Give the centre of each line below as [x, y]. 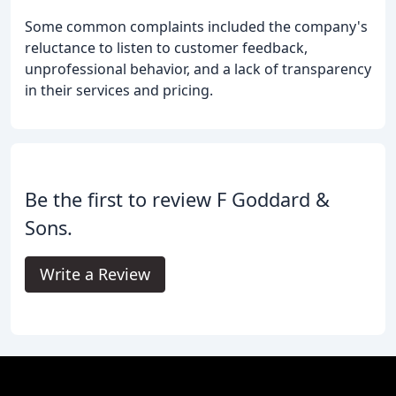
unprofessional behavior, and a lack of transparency [198, 69]
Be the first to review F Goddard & [177, 200]
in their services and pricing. [119, 91]
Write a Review [95, 274]
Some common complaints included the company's [196, 27]
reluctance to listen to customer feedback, [166, 48]
